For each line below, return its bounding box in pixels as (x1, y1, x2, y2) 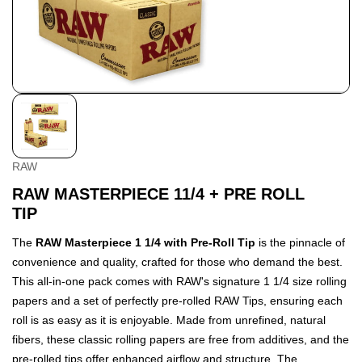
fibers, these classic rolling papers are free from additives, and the (12, 333, 349, 346)
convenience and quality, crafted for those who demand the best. (12, 255, 343, 268)
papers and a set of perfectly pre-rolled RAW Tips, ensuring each (12, 294, 343, 307)
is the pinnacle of (255, 236, 345, 249)
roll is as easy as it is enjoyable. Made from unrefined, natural (12, 314, 326, 326)
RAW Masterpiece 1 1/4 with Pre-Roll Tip (36, 236, 255, 249)
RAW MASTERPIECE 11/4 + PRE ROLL (12, 185, 305, 203)
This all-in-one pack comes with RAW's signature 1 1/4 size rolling (12, 275, 347, 288)
